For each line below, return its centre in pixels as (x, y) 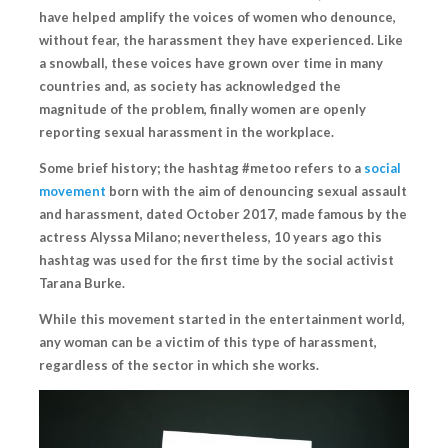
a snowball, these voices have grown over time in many (211, 63)
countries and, (86, 86)
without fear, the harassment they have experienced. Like (221, 40)
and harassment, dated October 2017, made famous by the (223, 214)
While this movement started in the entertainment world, (222, 319)
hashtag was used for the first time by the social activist (216, 260)
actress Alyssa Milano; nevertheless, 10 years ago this (210, 237)
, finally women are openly (285, 109)
